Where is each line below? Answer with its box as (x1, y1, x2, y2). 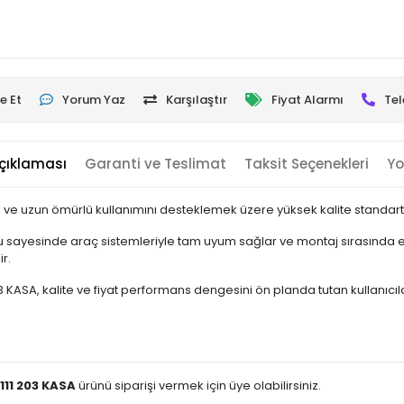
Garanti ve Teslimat (84, 154, 226, 173)
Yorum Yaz (62, 91, 125, 108)
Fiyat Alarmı (271, 91, 344, 108)
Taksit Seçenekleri (243, 154, 369, 173)
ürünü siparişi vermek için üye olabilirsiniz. (76, 377, 321, 394)
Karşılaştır (166, 91, 227, 108)
